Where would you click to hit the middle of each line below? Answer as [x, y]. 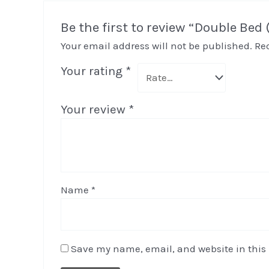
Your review [95, 109]
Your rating [93, 71]
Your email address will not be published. [157, 45]
